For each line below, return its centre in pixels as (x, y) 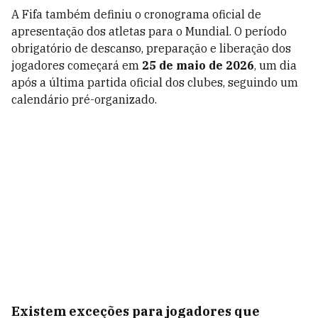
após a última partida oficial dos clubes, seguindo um (155, 82)
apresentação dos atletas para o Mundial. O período (149, 31)
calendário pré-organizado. (84, 99)
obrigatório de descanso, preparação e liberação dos (151, 48)
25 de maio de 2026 (198, 65)
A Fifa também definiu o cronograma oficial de (136, 14)
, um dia (275, 65)
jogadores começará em (77, 65)
